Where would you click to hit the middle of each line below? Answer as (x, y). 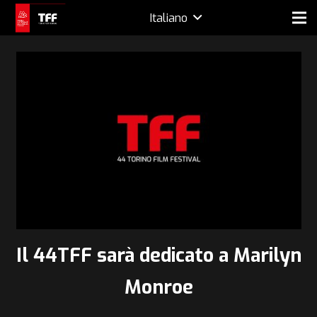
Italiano (168, 17)
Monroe (158, 288)
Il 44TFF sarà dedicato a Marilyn (158, 256)
